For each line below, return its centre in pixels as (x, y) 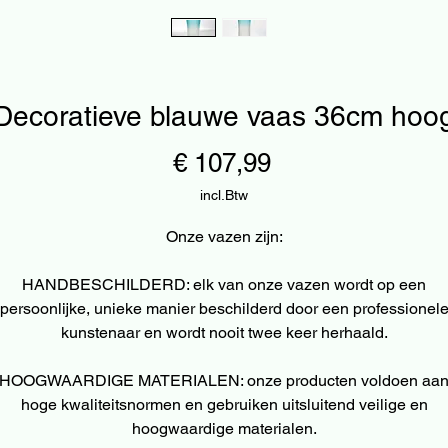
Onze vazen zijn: (224, 236)
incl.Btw (224, 194)
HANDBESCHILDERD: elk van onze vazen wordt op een (224, 284)
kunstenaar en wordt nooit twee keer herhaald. (224, 332)
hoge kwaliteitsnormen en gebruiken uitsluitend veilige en (224, 404)
